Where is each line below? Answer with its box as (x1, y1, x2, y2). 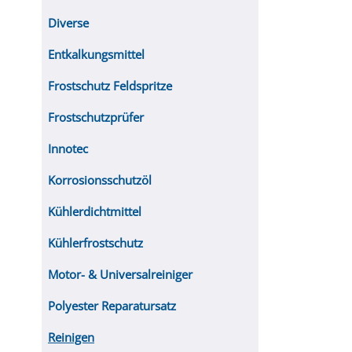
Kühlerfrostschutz (48, 235, 143, 251)
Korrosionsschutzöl (48, 172, 152, 188)
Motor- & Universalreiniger (48, 266, 192, 282)
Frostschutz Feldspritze (48, 78, 172, 93)
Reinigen (48, 329, 94, 345)
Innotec (48, 141, 88, 156)
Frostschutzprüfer (48, 109, 144, 125)
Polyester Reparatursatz (48, 298, 176, 313)
